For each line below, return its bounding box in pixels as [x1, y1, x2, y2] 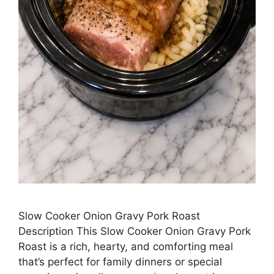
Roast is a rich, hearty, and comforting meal [18, 240, 233, 253]
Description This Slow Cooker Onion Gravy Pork [18, 225, 251, 238]
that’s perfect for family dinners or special [18, 256, 222, 268]
